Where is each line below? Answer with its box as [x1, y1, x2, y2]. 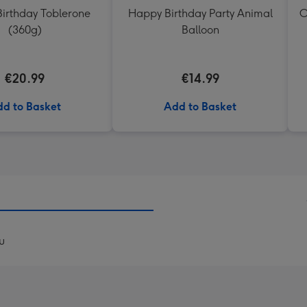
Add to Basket [164, 100, 236, 113]
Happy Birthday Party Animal [127, 7, 273, 20]
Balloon [181, 23, 219, 36]
